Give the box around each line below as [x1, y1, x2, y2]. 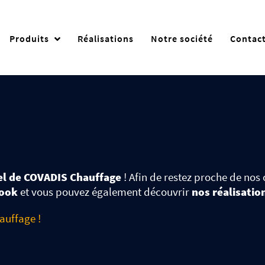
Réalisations [77, 33, 134, 45]
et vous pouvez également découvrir [18, 184, 192, 199]
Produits [9, 33, 49, 45]
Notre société [151, 33, 214, 45]
